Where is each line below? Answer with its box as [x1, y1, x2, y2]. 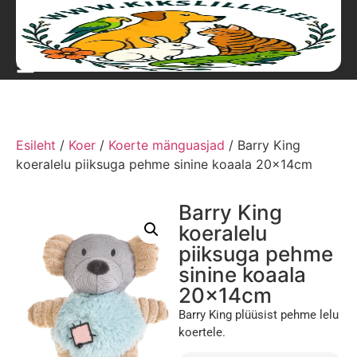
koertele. [178, 325, 226, 339]
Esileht [16, 137, 56, 153]
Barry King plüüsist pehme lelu [178, 308, 339, 322]
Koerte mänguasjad [108, 137, 225, 153]
